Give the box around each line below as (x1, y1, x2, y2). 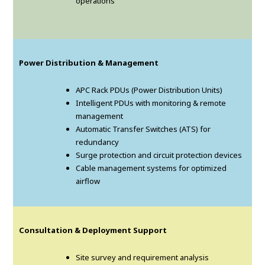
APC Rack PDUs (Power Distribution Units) (76, 85, 223, 96)
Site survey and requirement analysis (76, 252, 209, 263)
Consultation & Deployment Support (19, 225, 167, 236)
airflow (76, 176, 101, 187)
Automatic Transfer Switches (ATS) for (76, 124, 211, 135)
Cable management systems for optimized (76, 163, 227, 174)
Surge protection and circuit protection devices (76, 150, 243, 161)
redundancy (76, 137, 119, 148)
